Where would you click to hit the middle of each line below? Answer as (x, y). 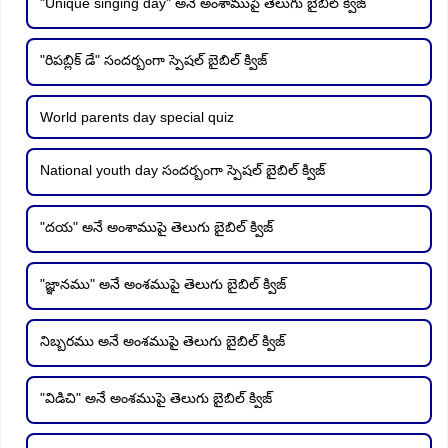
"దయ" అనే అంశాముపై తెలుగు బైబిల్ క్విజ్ (156, 226)
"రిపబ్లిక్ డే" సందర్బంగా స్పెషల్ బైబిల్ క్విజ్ (153, 59)
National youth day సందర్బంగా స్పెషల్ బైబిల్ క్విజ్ (182, 169)
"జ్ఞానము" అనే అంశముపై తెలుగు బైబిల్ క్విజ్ (163, 283)
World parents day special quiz (137, 116)
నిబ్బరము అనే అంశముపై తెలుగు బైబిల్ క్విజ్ (162, 340)
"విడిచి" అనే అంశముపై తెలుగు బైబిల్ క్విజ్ (156, 397)
